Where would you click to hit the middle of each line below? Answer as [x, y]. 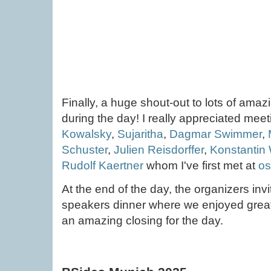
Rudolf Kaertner [103, 165]
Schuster [85, 149]
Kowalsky [87, 134]
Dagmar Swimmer [216, 134]
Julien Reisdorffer [159, 149]
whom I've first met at [201, 165]
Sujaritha [140, 134]
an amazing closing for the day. [142, 220]
